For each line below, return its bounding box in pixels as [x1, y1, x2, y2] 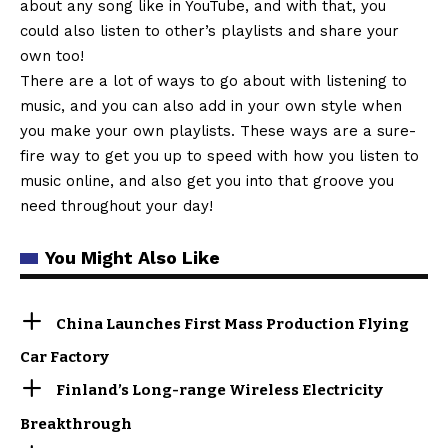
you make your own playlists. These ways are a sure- [20, 121, 416, 140]
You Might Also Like [45, 246, 220, 268]
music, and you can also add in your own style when [20, 96, 402, 115]
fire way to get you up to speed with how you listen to [20, 146, 419, 165]
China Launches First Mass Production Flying [56, 314, 410, 333]
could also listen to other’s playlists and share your [20, 21, 399, 40]
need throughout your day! [20, 196, 213, 215]
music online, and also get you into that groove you [20, 171, 394, 190]
